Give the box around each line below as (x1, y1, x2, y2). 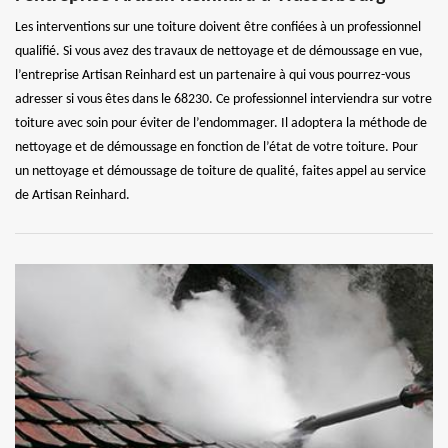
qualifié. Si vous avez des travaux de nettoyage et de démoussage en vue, (15, 43, 423, 59)
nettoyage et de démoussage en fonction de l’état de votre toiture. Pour (15, 139, 418, 155)
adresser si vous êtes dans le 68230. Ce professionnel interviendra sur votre (15, 91, 432, 107)
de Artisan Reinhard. (15, 187, 130, 203)
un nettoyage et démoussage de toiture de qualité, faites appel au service (15, 163, 426, 179)
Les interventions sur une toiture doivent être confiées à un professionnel (15, 19, 421, 35)
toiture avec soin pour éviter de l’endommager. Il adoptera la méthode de (15, 115, 427, 131)
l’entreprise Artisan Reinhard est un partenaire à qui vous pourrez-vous (15, 67, 410, 83)
